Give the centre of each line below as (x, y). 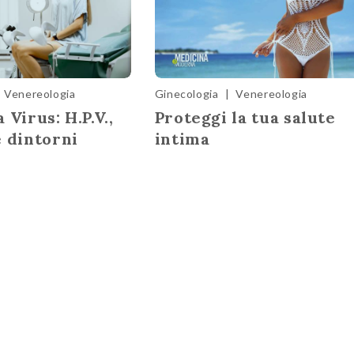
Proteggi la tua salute (245, 117)
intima (182, 138)
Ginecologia (186, 93)
